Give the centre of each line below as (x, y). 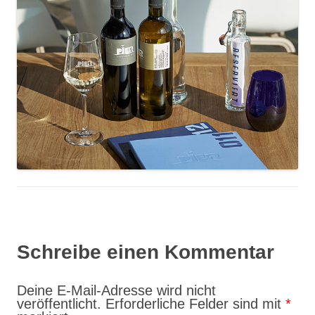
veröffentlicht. (59, 304)
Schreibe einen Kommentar (146, 252)
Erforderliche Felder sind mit (195, 304)
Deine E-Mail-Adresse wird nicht (116, 291)
